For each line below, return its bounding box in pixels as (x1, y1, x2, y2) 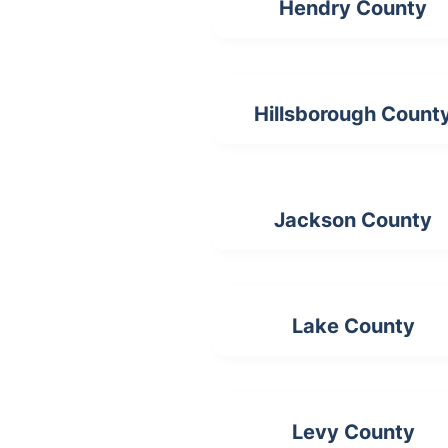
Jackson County (274, 208, 433, 233)
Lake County (291, 314, 415, 339)
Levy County (291, 420, 415, 445)
